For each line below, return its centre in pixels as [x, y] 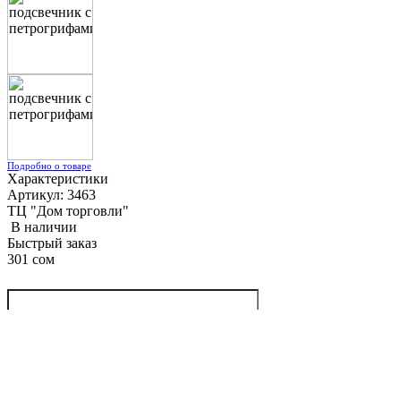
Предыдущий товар [67, 355]
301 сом [31, 260]
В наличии [44, 227]
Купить [42, 335]
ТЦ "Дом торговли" [68, 211]
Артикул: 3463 [51, 195]
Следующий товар [64, 371]
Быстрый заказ [52, 243]
